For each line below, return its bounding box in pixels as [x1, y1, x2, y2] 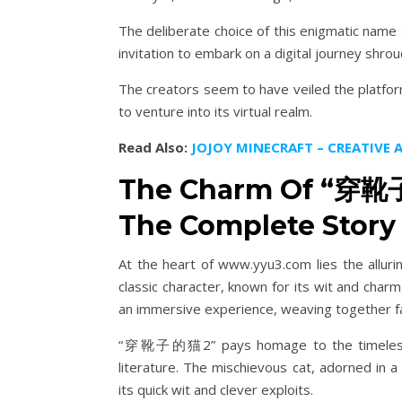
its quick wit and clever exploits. [118, 380, 313, 399]
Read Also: [118, 138, 191, 157]
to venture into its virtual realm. [118, 102, 312, 121]
